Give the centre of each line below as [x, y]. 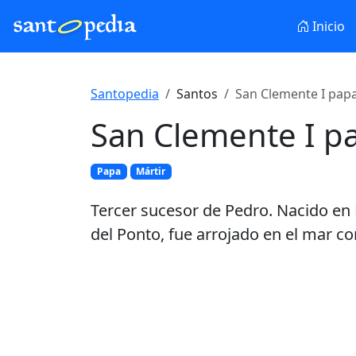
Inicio [327, 26]
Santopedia [125, 94]
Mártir [151, 171]
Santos [197, 94]
